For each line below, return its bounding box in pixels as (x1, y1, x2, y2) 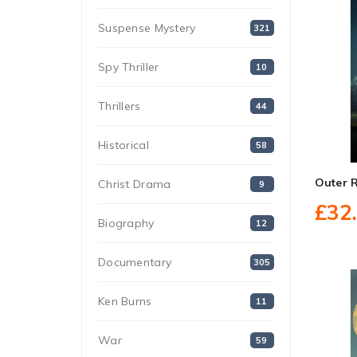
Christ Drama (98, 177, 171, 191)
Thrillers (98, 99, 141, 113)
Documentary (98, 255, 172, 269)
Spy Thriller (98, 60, 159, 74)
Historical (98, 138, 149, 152)
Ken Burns (98, 294, 152, 308)
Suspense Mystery (98, 21, 196, 35)
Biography (98, 216, 155, 230)
